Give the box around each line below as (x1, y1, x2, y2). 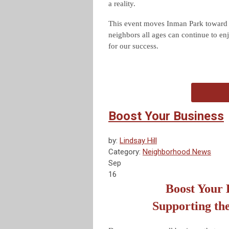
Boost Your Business (108, 109, 224, 124)
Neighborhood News (143, 147, 211, 157)
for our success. (108, 42, 158, 51)
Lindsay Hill (120, 136, 157, 146)
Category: (108, 147, 143, 157)
